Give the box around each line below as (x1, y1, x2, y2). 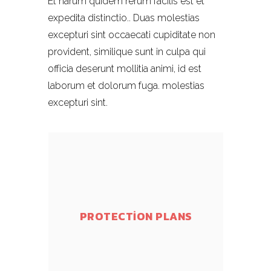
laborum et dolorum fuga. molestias (48, 80, 204, 91)
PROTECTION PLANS (79, 208, 192, 224)
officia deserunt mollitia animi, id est (48, 63, 201, 74)
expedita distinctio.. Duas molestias (48, 12, 200, 24)
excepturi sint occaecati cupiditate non (48, 29, 215, 41)
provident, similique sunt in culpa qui (48, 46, 206, 57)
